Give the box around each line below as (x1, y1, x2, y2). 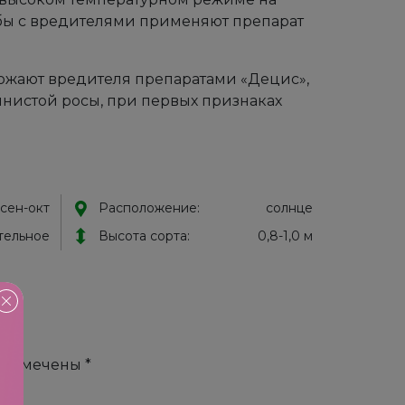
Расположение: (98, 200, 200, 216)
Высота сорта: (98, 228, 190, 244)
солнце (265, 200, 313, 216)
